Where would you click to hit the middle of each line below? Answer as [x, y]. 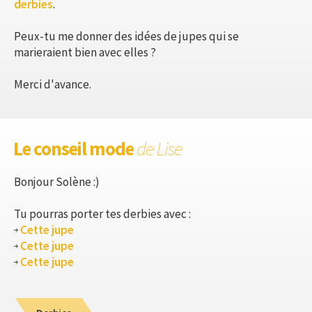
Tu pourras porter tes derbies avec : [102, 213]
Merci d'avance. [53, 84]
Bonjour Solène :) [57, 181]
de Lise [159, 148]
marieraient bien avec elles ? [85, 52]
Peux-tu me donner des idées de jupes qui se [126, 36]
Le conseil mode [75, 148]
